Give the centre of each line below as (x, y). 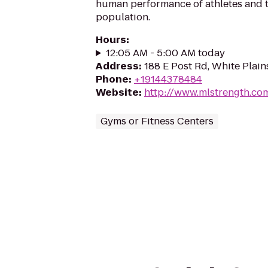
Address (117, 66)
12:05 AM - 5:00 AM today (165, 53)
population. (123, 17)
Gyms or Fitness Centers (157, 121)
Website (117, 92)
